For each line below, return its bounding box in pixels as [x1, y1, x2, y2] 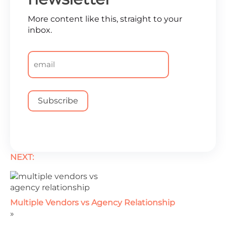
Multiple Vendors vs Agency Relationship [10, 197, 175, 207]
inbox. [28, 25, 52, 35]
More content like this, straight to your [28, 14, 182, 24]
